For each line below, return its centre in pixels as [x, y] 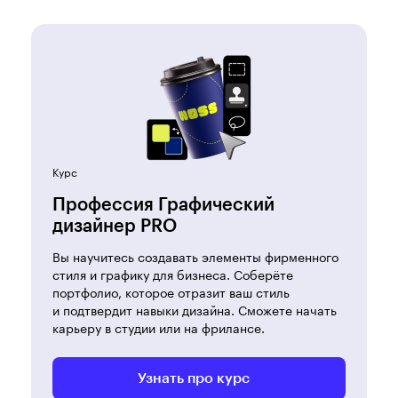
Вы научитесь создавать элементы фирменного [195, 256]
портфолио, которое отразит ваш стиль [171, 292]
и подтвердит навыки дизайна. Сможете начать [195, 310]
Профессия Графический [163, 206]
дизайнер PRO [115, 227]
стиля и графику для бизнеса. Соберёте [173, 274]
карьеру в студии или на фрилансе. [159, 327]
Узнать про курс [193, 379]
